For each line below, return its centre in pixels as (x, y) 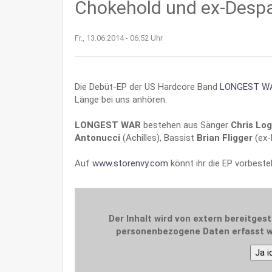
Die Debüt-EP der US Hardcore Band (147, 87)
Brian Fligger (225, 138)
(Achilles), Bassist (158, 138)
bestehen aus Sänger (186, 125)
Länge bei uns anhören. (121, 99)
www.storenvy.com (130, 163)
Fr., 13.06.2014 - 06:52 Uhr (119, 38)
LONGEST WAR (108, 125)
